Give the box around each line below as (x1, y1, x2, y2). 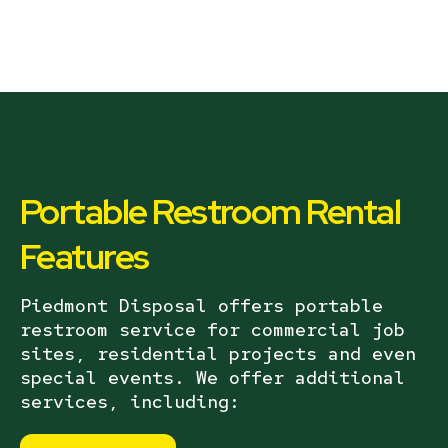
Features (20, 233, 149, 281)
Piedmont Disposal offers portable (20, 293, 383, 317)
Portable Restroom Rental (20, 188, 401, 236)
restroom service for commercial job (20, 317, 405, 341)
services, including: (20, 389, 240, 413)
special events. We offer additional (20, 365, 405, 389)
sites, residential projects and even (20, 341, 416, 365)
